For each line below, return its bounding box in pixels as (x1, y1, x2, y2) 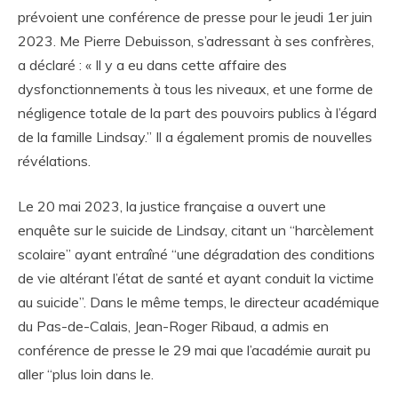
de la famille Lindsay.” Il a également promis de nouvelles (18, 128, 372, 147)
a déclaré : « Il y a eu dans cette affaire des (18, 56, 287, 75)
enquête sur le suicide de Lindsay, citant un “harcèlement (18, 221, 374, 240)
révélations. (18, 152, 91, 171)
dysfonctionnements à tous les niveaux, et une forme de (18, 80, 373, 99)
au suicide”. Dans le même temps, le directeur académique (18, 293, 379, 312)
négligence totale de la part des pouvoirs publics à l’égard (18, 104, 377, 123)
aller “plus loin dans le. (18, 365, 154, 384)
